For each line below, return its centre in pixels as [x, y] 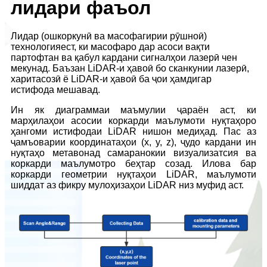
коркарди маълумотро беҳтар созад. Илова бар [133, 163]
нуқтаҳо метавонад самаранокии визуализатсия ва [133, 153]
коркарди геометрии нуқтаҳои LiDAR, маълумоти [133, 174]
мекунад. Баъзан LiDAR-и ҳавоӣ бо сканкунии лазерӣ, [130, 68]
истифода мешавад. [55, 89]
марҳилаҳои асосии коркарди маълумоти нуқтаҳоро [133, 120]
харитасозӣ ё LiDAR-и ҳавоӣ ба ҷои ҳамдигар [111, 79]
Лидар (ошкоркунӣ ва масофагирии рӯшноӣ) [109, 36]
